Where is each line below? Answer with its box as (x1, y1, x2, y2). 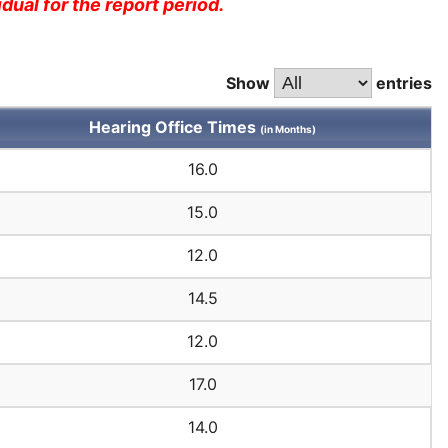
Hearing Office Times (89, 116, 261, 137)
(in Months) (260, 122, 317, 135)
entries (372, 73, 432, 94)
